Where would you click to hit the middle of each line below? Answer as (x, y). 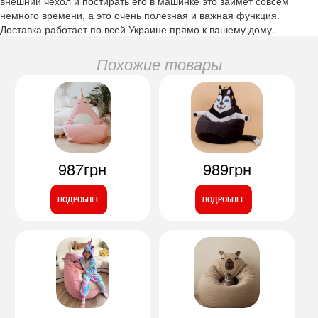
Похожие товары (159, 63)
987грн (83, 168)
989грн (227, 168)
